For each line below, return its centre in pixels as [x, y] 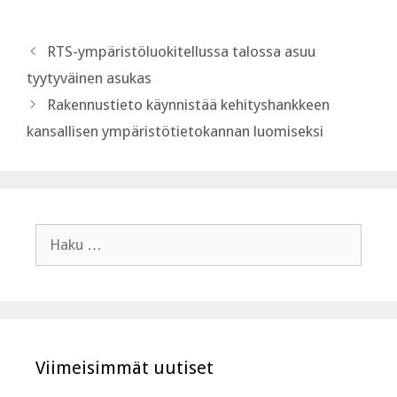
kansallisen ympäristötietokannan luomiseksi [175, 131]
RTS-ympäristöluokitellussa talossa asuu [182, 51]
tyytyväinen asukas [89, 78]
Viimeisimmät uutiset [125, 367]
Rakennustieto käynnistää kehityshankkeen [189, 104]
